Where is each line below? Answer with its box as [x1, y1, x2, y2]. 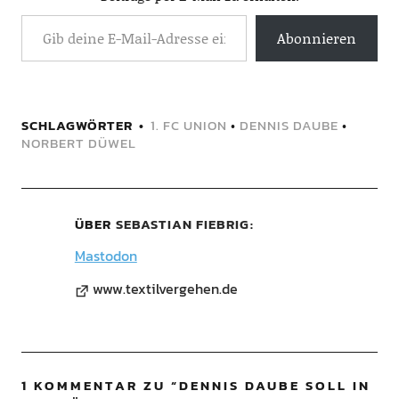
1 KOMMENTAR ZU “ [20, 375, 179, 396]
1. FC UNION [150, 115, 227, 136]
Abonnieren [277, 28, 357, 49]
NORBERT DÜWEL [20, 133, 136, 154]
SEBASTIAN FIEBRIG [115, 214, 249, 235]
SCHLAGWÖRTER [20, 115, 133, 136]
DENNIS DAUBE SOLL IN [178, 375, 370, 396]
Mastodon [74, 245, 137, 267]
